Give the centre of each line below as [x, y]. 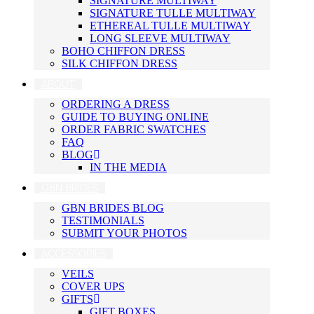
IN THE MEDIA [128, 168]
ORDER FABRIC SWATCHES [134, 130]
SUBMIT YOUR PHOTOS [124, 233]
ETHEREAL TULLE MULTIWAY [170, 26]
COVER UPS [93, 287]
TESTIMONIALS [103, 221]
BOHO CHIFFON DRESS [123, 51]
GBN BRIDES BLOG [113, 208]
